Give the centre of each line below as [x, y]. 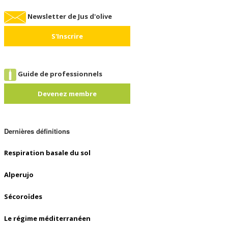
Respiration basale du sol [47, 153]
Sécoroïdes [23, 196]
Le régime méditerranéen [47, 218]
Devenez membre [67, 94]
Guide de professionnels [60, 74]
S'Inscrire [67, 36]
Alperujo [19, 175]
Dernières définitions [37, 131]
